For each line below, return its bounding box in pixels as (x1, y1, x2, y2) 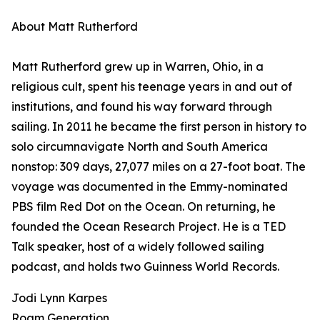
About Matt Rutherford (11, 19, 138, 34)
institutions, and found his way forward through (11, 99, 272, 114)
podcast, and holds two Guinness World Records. (11, 259, 279, 274)
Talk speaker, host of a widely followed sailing (11, 239, 264, 254)
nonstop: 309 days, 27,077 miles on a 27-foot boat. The (11, 159, 306, 174)
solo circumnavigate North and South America (11, 139, 268, 154)
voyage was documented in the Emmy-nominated (11, 179, 288, 194)
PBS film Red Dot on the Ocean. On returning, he (11, 199, 276, 214)
